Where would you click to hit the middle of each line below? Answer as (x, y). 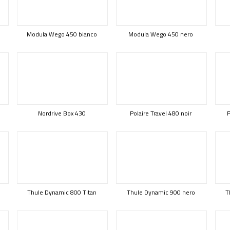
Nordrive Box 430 (62, 113)
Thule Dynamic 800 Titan (62, 192)
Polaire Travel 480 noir (161, 113)
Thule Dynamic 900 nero (161, 192)
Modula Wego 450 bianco (62, 34)
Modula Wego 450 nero (161, 34)
